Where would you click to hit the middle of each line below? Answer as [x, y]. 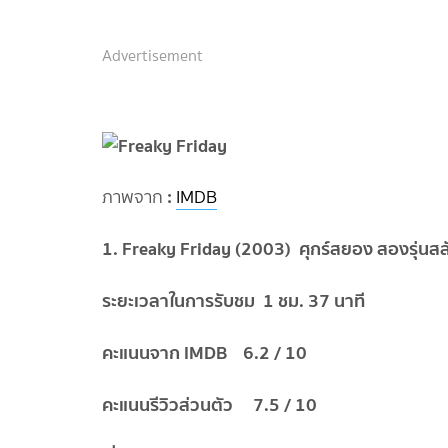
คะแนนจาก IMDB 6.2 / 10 [204, 353]
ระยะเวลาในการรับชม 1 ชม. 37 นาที [233, 301]
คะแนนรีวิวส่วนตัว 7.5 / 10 [209, 405]
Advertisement [152, 56]
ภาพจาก [132, 197]
